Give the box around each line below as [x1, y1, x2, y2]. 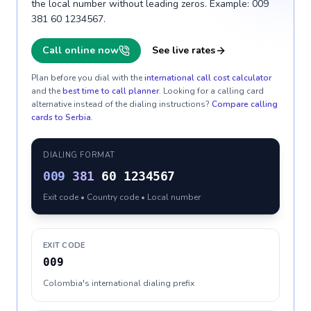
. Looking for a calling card [159, 85, 264, 96]
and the [31, 85, 60, 96]
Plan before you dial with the [31, 72, 142, 83]
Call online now [42, 44, 119, 57]
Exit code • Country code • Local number [43, 192, 201, 203]
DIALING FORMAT [43, 150, 115, 160]
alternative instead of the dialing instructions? [31, 99, 210, 110]
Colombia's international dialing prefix [43, 278, 194, 289]
